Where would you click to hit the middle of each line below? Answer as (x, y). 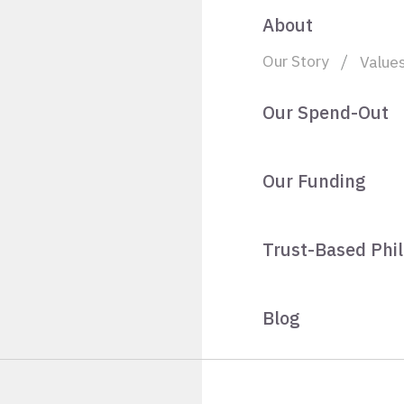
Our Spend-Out (326, 112)
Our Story (296, 60)
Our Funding (314, 180)
